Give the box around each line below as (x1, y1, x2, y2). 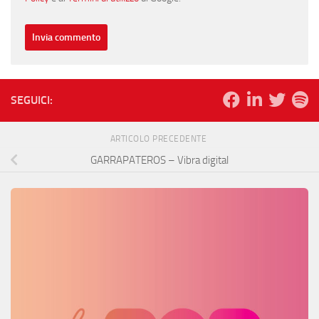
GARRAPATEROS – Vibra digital (90, 153, 229, 167)
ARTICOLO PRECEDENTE (110, 133, 209, 144)
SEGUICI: (11, 93, 53, 107)
